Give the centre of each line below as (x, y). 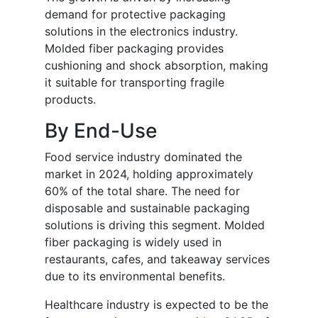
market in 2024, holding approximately (149, 174)
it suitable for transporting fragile (135, 83)
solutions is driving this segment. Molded (155, 225)
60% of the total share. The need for (142, 191)
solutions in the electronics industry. (141, 32)
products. (70, 100)
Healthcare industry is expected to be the (157, 305)
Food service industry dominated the (143, 157)
